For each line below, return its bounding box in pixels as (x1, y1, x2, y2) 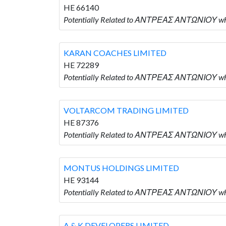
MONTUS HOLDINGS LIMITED (64, 162, 179, 173)
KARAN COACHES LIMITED (64, 47, 166, 58)
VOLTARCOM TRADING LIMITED (64, 105, 189, 115)
